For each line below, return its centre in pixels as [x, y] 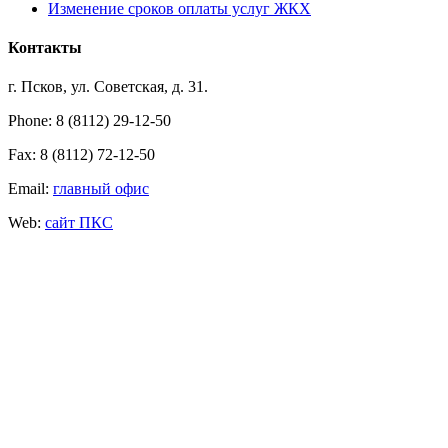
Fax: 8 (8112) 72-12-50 [81, 155]
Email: [30, 189]
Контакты [45, 47]
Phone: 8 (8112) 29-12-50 [89, 121]
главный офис [101, 189]
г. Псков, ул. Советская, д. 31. [108, 87]
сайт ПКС [79, 223]
